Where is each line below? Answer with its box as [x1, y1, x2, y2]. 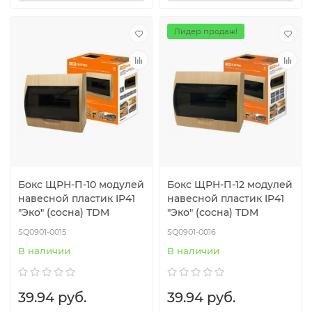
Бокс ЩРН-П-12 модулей [167, 178, 292, 191]
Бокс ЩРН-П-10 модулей [18, 178, 144, 191]
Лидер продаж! [174, 26, 237, 37]
